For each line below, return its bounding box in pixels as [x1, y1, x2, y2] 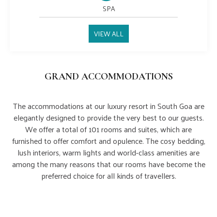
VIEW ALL [93, 28, 124, 40]
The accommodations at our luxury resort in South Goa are [13, 98, 204, 113]
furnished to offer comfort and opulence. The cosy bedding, [12, 133, 205, 148]
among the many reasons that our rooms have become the [12, 156, 205, 171]
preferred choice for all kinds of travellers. [41, 168, 176, 183]
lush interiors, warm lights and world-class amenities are [17, 145, 200, 159]
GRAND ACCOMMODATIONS [44, 70, 173, 82]
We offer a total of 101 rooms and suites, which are [25, 122, 192, 136]
